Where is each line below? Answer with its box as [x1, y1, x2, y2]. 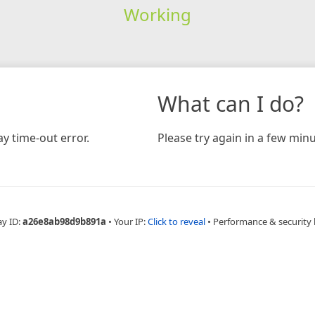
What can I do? [157, 89, 304, 118]
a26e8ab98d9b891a [22, 214, 106, 228]
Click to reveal [147, 214, 205, 228]
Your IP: [113, 214, 148, 228]
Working [123, 2, 191, 26]
